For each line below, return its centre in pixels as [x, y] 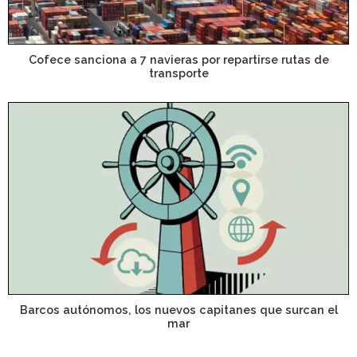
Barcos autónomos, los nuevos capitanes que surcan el [178, 310]
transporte [178, 73]
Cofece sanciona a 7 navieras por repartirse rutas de [178, 59]
